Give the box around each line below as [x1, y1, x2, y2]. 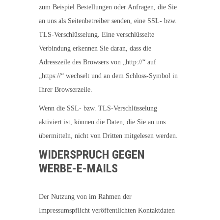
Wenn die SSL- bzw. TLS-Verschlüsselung [39, 105, 157, 112]
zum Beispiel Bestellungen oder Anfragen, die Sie [39, 3, 177, 11]
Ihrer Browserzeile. [39, 86, 92, 93]
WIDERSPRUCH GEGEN [39, 148, 144, 162]
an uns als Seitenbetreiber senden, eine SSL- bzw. [39, 17, 177, 25]
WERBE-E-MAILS [39, 162, 118, 175]
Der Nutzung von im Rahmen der [39, 193, 132, 200]
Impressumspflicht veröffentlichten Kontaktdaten [39, 207, 175, 214]
